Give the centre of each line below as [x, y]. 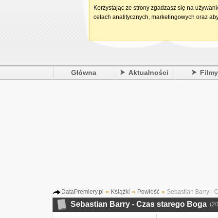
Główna [83, 73]
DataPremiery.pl [82, 192]
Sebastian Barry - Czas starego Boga [139, 204]
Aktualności [149, 73]
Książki [120, 192]
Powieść [148, 192]
